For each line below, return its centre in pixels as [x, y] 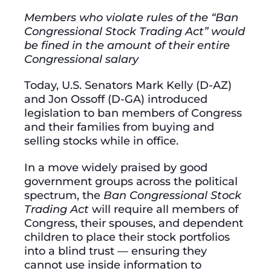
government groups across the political [131, 181]
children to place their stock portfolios [127, 237]
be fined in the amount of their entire [127, 45]
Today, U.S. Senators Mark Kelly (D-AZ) [128, 85]
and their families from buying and [119, 127]
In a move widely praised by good [116, 167]
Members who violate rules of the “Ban [131, 18]
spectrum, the [64, 195]
